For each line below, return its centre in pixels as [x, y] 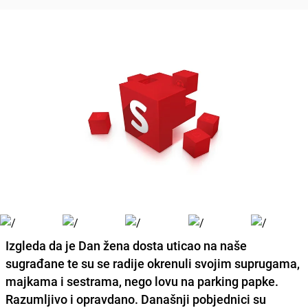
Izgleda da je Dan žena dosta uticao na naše [126, 245]
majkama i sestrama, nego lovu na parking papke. [142, 281]
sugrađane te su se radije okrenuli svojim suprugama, [153, 263]
